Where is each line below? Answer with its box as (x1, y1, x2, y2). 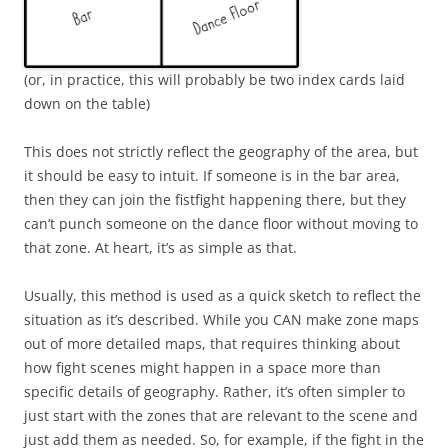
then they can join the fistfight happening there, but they (24, 189, 406, 209)
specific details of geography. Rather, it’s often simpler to (24, 381, 405, 401)
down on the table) (24, 93, 150, 113)
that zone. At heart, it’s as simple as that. (24, 237, 297, 257)
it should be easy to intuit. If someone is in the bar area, (24, 165, 400, 185)
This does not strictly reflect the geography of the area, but (24, 141, 418, 161)
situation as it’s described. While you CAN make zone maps (24, 309, 419, 329)
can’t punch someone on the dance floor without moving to (24, 213, 418, 233)
